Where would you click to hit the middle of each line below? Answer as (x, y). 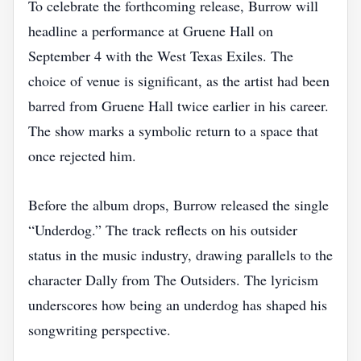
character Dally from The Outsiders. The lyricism (173, 280)
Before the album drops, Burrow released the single (178, 205)
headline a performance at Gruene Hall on (151, 31)
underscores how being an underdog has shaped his (178, 305)
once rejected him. (82, 156)
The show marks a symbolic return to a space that (173, 131)
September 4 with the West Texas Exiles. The (161, 56)
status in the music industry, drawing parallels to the (180, 255)
